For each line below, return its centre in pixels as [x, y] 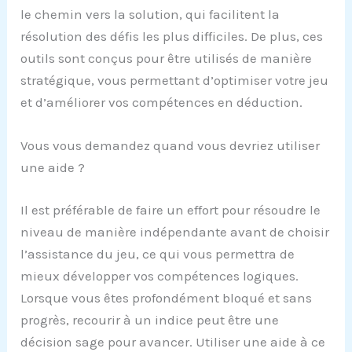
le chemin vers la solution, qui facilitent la [150, 14]
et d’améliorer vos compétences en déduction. [162, 102]
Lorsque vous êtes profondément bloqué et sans [167, 297]
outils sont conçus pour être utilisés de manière [167, 58]
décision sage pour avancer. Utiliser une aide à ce [173, 341]
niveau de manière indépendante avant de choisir [175, 231]
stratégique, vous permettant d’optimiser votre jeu [175, 80]
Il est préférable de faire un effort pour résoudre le [171, 209]
